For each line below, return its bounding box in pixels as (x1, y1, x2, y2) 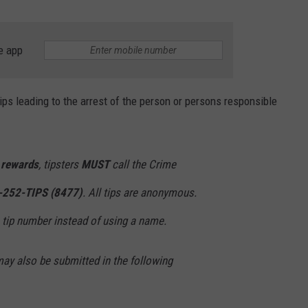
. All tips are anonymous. (82, 186, 197, 200)
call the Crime (109, 157, 176, 172)
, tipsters (38, 157, 81, 172)
